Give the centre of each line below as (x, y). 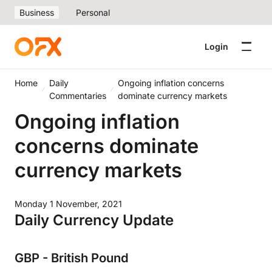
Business (37, 12)
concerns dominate (107, 146)
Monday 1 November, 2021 (68, 204)
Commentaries (77, 96)
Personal (93, 12)
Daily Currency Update (94, 220)
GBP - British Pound (72, 258)
